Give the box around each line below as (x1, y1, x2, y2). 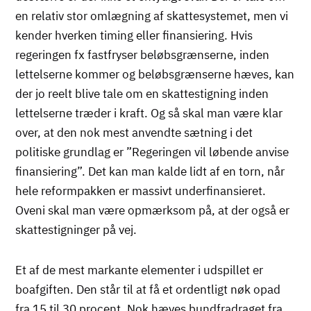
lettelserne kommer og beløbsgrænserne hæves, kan (15, 66, 295, 82)
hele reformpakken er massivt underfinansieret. (15, 183, 267, 199)
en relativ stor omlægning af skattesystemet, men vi (15, 8, 289, 24)
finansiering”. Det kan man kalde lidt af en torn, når (15, 163, 285, 179)
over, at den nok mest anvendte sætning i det (15, 124, 253, 140)
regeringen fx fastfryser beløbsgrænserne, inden (15, 47, 270, 62)
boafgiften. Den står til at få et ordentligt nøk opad (15, 281, 281, 297)
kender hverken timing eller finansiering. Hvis (15, 27, 253, 43)
